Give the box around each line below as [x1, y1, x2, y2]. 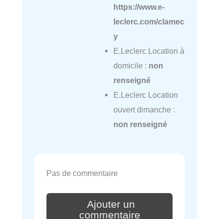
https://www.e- [113, 2, 165, 12]
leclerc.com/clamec [113, 17, 184, 26]
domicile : [113, 61, 149, 70]
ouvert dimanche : [113, 105, 175, 114]
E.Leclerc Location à [113, 46, 184, 56]
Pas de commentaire [46, 169, 118, 178]
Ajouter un [87, 198, 135, 210]
